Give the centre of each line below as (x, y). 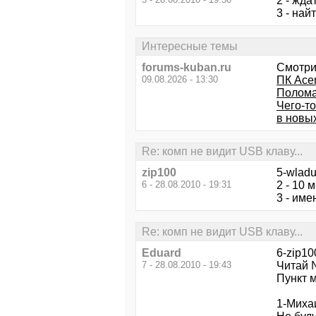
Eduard (162, 253)
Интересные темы (190, 46)
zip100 (159, 173)
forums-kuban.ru (187, 67)
